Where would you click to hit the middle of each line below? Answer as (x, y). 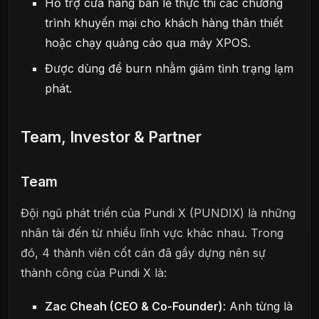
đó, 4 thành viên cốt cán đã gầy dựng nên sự (143, 252)
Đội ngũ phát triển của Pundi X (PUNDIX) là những (158, 213)
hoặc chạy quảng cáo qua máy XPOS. (148, 42)
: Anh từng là (258, 306)
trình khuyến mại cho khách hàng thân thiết (164, 22)
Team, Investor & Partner (111, 136)
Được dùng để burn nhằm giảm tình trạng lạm (169, 68)
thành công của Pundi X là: (94, 272)
